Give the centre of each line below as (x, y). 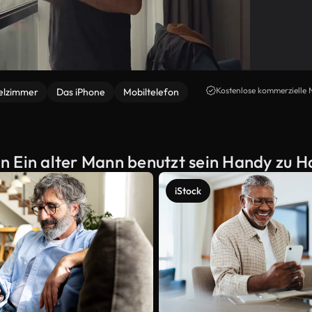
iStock (188, 191)
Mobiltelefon (151, 92)
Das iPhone (81, 92)
